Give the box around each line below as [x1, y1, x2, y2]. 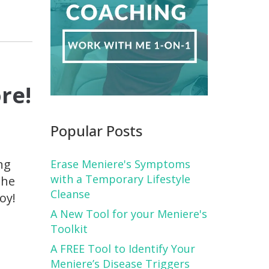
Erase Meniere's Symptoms [50, 156, 190, 171]
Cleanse [50, 186, 90, 201]
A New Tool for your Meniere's [50, 206, 207, 221]
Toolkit [50, 221, 88, 236]
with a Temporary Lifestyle [50, 171, 190, 186]
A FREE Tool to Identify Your [50, 241, 195, 256]
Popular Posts [50, 120, 142, 141]
